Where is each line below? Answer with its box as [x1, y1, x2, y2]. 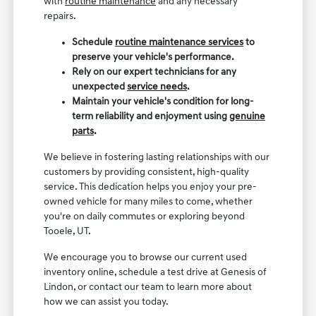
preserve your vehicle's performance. [72, 51, 235, 63]
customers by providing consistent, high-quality [44, 166, 250, 178]
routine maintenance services [115, 37, 244, 48]
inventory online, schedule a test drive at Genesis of [44, 267, 267, 278]
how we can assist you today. [44, 296, 169, 308]
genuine [229, 111, 266, 122]
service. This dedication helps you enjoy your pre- [44, 181, 257, 193]
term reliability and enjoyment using [72, 111, 230, 122]
